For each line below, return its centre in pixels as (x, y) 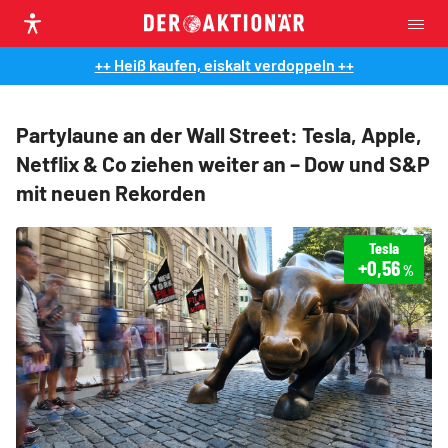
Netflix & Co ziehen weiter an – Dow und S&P (223, 163)
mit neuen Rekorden (111, 192)
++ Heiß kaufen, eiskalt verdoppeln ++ (224, 64)
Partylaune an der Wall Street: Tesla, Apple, (219, 134)
